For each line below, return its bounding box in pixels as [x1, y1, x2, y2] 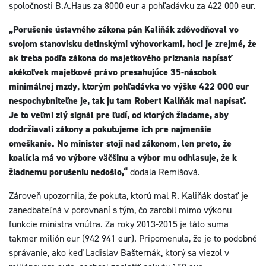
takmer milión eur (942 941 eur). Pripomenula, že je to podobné [9, 232, 257, 245]
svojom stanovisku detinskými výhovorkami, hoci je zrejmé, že [9, 37, 256, 50]
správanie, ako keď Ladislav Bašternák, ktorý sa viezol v [9, 246, 229, 259]
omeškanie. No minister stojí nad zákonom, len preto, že [9, 137, 232, 150]
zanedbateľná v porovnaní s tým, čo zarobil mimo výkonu [9, 204, 232, 216]
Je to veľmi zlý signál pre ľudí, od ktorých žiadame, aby [9, 109, 229, 121]
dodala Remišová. [128, 166, 200, 178]
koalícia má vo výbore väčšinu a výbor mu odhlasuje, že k [9, 151, 237, 164]
